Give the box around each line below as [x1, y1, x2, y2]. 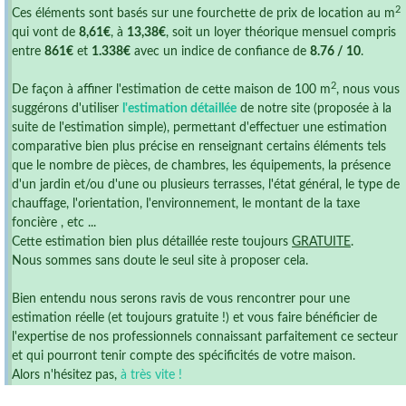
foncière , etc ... [12, 217, 96, 229]
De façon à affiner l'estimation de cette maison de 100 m [12, 83, 331, 96]
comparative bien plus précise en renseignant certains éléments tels [12, 140, 386, 153]
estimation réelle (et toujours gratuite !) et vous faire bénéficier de [12, 312, 377, 324]
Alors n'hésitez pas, [12, 369, 121, 382]
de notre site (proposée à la [237, 102, 391, 115]
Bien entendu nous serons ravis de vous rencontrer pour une [12, 293, 350, 305]
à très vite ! [121, 369, 182, 382]
